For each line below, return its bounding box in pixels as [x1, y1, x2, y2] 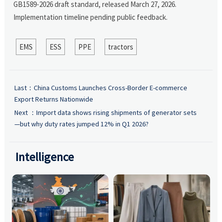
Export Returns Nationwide [14, 94, 93, 104]
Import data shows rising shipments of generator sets [36, 108, 197, 117]
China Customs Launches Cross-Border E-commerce [33, 83, 187, 92]
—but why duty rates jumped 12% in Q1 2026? [14, 119, 149, 128]
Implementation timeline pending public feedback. [13, 12, 168, 22]
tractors [108, 42, 133, 52]
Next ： [14, 108, 36, 117]
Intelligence [15, 149, 74, 165]
